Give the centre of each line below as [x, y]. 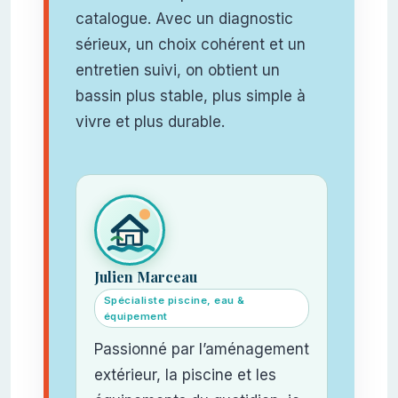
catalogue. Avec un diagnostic [184, 18]
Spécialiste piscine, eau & [174, 300]
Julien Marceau [145, 276]
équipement [135, 316]
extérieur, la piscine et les [185, 374]
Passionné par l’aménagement [201, 349]
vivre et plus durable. [150, 121]
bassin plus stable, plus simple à [190, 96]
